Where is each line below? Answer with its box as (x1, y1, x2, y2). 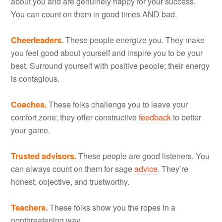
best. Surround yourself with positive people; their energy (11, 59, 210, 71)
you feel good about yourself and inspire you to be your (11, 47, 203, 58)
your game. (11, 124, 51, 136)
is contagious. (11, 72, 60, 84)
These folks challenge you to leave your (47, 98, 188, 110)
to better (171, 111, 202, 123)
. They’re (158, 163, 189, 174)
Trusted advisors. (11, 150, 77, 162)
